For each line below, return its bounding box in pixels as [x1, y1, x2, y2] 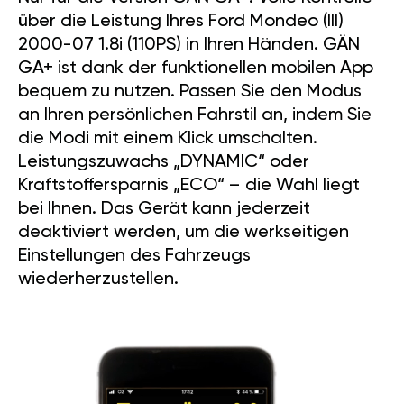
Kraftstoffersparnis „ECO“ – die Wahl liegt [18, 177, 360, 196]
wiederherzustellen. [18, 271, 179, 289]
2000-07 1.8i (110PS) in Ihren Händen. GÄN [18, 36, 360, 55]
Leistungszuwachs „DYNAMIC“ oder [18, 153, 309, 172]
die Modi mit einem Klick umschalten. [18, 130, 317, 149]
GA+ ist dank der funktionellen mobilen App [18, 60, 373, 78]
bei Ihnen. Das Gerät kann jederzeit [18, 200, 310, 219]
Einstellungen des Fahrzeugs [18, 247, 251, 266]
